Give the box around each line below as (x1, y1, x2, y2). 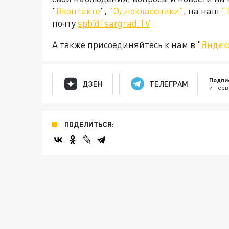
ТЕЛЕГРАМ (149, 79, 188, 88)
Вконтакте (56, 5, 100, 17)
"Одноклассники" (109, 5, 184, 17)
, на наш (184, 5, 221, 17)
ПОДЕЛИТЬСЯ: (64, 120, 114, 129)
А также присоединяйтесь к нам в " (52, 39, 201, 51)
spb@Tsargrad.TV (78, 17, 150, 29)
